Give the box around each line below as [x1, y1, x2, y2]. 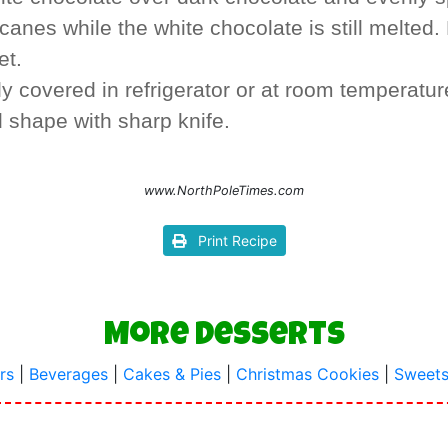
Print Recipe [185, 232, 277, 250]
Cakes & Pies [123, 364, 221, 385]
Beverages [29, 364, 108, 385]
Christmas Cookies [236, 364, 379, 385]
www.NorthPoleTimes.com [144, 183, 304, 199]
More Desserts [103, 321, 345, 355]
